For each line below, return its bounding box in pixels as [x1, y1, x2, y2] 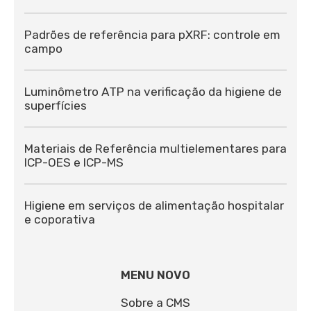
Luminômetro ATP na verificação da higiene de [24, 84, 282, 99]
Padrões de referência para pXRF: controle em [24, 27, 280, 42]
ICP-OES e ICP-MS [24, 155, 124, 169]
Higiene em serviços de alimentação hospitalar [24, 198, 284, 212]
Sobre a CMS [121, 295, 190, 310]
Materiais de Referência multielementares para [24, 141, 287, 155]
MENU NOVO [121, 267, 190, 282]
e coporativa [24, 212, 95, 226]
